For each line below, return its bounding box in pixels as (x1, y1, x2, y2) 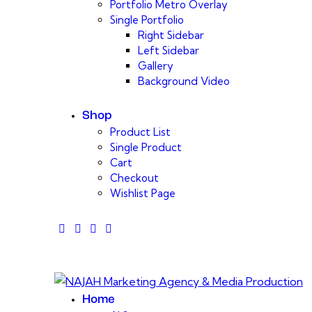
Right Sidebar (138, 28, 204, 42)
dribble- (84, 221, 127, 235)
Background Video (138, 74, 230, 88)
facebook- (54, 221, 109, 235)
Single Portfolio (110, 13, 184, 26)
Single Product (110, 141, 182, 155)
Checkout (110, 171, 159, 185)
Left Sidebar (138, 43, 199, 57)
